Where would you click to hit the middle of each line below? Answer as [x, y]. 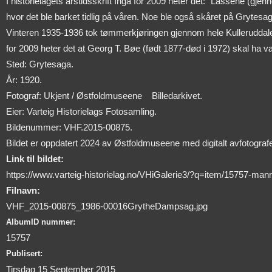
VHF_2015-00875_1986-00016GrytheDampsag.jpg [107, 206]
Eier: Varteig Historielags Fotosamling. [81, 112]
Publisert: [24, 254]
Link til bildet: [35, 159]
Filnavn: [23, 191]
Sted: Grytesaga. [40, 64]
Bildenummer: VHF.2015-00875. [69, 127]
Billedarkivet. [177, 96]
